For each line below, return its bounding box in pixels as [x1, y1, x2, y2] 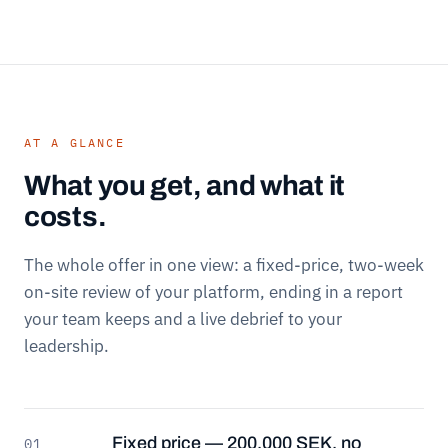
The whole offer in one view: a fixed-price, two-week [24, 253, 424, 276]
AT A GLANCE [24, 134, 125, 150]
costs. [24, 200, 107, 232]
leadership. [24, 334, 109, 357]
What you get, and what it [24, 169, 345, 201]
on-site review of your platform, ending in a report [24, 280, 403, 303]
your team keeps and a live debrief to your [24, 307, 342, 330]
